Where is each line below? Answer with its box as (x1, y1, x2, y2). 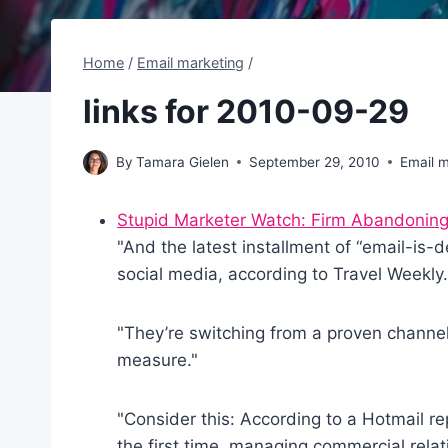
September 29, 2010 (249, 153, 381, 170)
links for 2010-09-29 (83, 92, 409, 132)
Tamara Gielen (136, 153, 230, 170)
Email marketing (137, 53, 244, 71)
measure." (117, 349, 198, 370)
